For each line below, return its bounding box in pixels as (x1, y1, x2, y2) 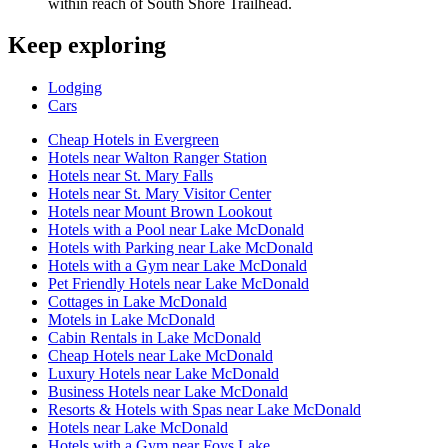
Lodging (48, 79, 102, 97)
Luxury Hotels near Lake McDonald (48, 365, 279, 383)
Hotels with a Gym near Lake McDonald (48, 257, 307, 275)
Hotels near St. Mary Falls (48, 167, 213, 185)
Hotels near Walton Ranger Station (48, 149, 267, 167)
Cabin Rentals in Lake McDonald (48, 329, 261, 347)
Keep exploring (8, 32, 166, 59)
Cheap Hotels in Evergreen (48, 131, 219, 149)
